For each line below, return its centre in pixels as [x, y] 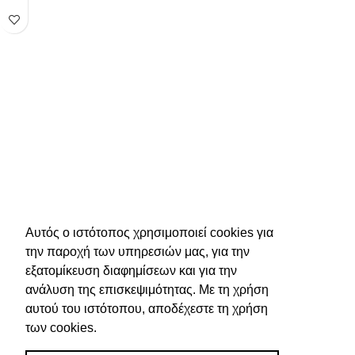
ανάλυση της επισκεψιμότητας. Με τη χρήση [147, 289]
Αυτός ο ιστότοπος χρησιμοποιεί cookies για [149, 232]
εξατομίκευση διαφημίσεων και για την [131, 270]
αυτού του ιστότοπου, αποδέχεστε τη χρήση [147, 308]
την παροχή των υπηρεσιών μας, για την [137, 251]
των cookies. [61, 327]
